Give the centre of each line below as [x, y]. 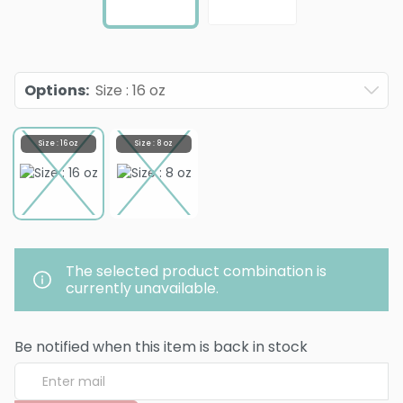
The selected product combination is [196, 271]
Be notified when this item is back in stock [161, 346]
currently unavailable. [142, 288]
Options [55, 90]
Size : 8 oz [154, 143]
